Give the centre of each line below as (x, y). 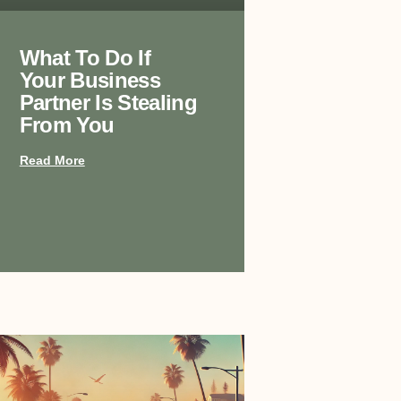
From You (67, 125)
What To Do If (85, 58)
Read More (52, 161)
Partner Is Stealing (108, 103)
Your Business (90, 81)
